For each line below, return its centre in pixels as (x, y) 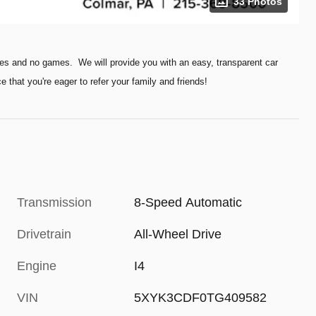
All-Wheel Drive (178, 234)
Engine (37, 266)
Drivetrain (44, 234)
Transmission (54, 202)
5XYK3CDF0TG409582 (201, 297)
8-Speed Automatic (188, 202)
